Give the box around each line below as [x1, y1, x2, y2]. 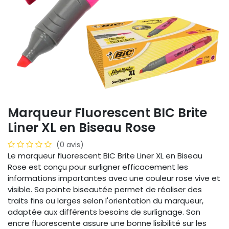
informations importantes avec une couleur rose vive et [8, 173, 220, 184]
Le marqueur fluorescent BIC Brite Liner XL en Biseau [8, 150, 202, 161]
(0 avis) [56, 140, 84, 150]
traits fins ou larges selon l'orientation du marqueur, [8, 195, 203, 206]
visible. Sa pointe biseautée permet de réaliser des [8, 184, 202, 195]
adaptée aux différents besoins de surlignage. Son [8, 207, 200, 217]
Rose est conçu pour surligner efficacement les [8, 162, 188, 172]
